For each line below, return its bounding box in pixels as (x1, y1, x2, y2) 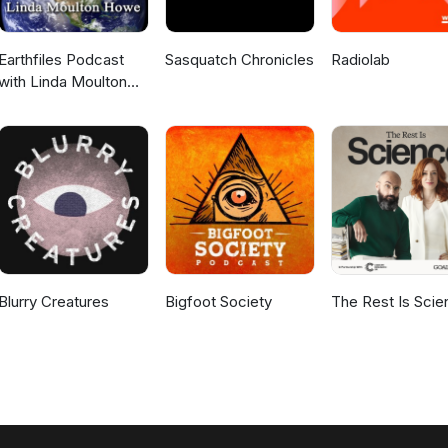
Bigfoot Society (164, 292, 272, 312)
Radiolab (330, 50, 390, 70)
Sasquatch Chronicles (164, 50, 314, 70)
